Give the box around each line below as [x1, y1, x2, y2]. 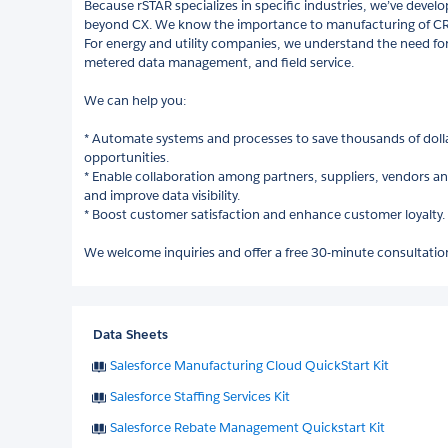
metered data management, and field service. [84, 53, 354, 71]
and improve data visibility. [84, 186, 240, 204]
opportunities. [84, 148, 169, 166]
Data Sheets [93, 325, 168, 343]
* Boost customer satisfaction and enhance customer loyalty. [84, 205, 445, 223]
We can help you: [84, 91, 186, 109]
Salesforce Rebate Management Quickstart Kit [110, 418, 385, 436]
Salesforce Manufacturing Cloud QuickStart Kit [110, 356, 389, 374]
